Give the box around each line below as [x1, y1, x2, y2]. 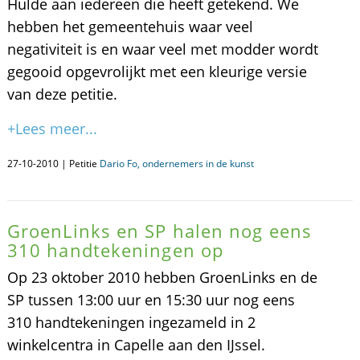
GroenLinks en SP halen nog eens [6, 219, 313, 243]
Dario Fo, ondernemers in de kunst [99, 157, 254, 170]
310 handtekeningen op [6, 238, 224, 262]
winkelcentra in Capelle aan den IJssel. [6, 335, 265, 354]
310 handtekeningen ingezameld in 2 [6, 313, 256, 332]
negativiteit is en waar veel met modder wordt [6, 39, 318, 59]
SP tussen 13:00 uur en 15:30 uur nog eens [6, 290, 295, 309]
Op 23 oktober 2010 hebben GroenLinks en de [6, 268, 317, 287]
